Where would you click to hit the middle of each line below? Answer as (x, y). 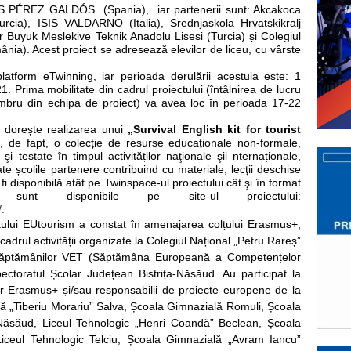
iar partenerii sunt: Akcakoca (229, 10)
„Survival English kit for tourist (215, 130)
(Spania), (126, 10)
